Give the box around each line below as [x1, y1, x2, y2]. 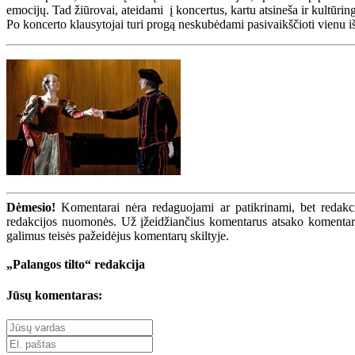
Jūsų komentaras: [6, 288, 102, 303]
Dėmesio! [6, 200, 55, 214]
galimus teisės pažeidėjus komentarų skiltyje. [6, 228, 229, 242]
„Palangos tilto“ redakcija [6, 257, 145, 271]
